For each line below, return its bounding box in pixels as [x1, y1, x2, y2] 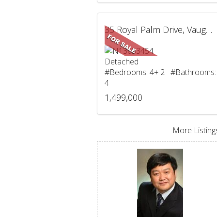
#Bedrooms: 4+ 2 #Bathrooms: [104, 67, 216, 77]
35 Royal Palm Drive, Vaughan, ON [205, 24, 212, 35]
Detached [104, 56, 139, 67]
